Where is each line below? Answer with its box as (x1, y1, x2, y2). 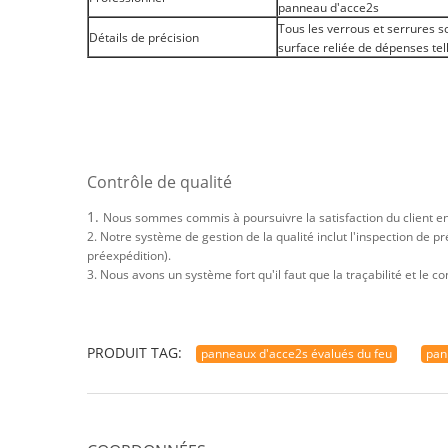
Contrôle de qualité (87, 171, 232, 193)
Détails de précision (89, 29, 199, 46)
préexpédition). (87, 247, 171, 264)
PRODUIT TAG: (87, 343, 182, 362)
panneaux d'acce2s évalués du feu (201, 345, 392, 362)
